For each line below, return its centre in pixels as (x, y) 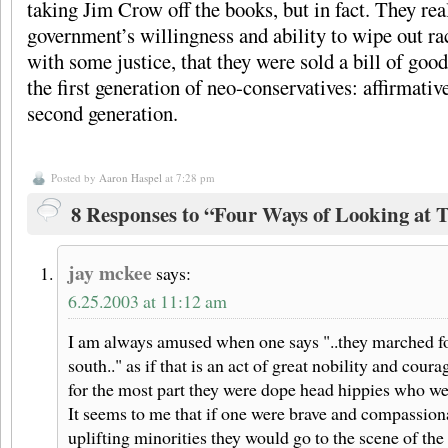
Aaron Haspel (130, 178)
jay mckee (110, 273)
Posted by (75, 178)
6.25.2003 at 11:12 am (147, 301)
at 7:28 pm (188, 178)
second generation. (102, 112)
